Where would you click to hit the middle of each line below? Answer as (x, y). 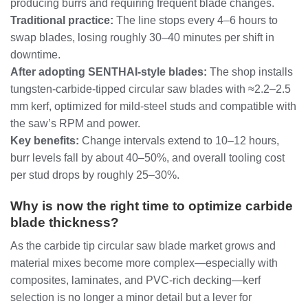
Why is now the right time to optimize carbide (152, 206)
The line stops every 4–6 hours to (196, 20)
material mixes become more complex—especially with (144, 263)
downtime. (35, 54)
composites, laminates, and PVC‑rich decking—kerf (135, 280)
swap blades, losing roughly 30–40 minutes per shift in (142, 37)
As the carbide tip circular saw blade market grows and (143, 246)
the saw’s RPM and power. (75, 123)
